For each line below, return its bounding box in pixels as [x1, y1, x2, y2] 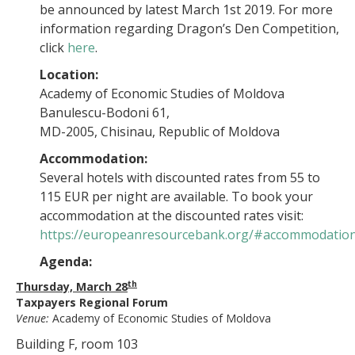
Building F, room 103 [16, 335, 138, 353]
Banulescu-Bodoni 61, [40, 104, 170, 121]
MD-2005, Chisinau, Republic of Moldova [40, 123, 280, 140]
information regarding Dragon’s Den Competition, [40, 20, 339, 37]
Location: [40, 66, 98, 83]
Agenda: [40, 253, 92, 270]
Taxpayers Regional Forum [16, 295, 168, 310]
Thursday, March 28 [16, 279, 128, 294]
